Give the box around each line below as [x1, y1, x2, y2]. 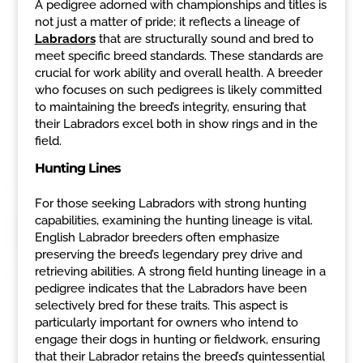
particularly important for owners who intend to [34, 314, 298, 330]
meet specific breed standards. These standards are [34, 48, 323, 63]
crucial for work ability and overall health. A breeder [34, 65, 322, 80]
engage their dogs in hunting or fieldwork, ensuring [34, 331, 320, 347]
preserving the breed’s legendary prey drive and [34, 246, 302, 262]
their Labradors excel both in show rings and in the [34, 116, 318, 131]
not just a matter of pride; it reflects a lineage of [34, 14, 300, 29]
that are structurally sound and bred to [95, 31, 314, 46]
